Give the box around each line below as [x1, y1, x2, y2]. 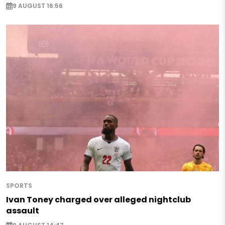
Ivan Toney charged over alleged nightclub [6, 194, 191, 206]
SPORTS [6, 181, 32, 190]
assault [6, 205, 39, 217]
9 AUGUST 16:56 [13, 2, 63, 11]
